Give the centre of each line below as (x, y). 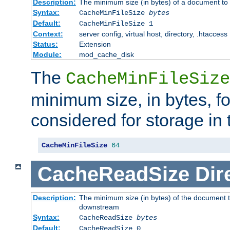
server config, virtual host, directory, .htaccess (153, 34)
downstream (99, 207)
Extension (95, 44)
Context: (48, 34)
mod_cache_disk (106, 55)
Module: (47, 55)
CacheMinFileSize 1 (116, 24)
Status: (45, 44)
